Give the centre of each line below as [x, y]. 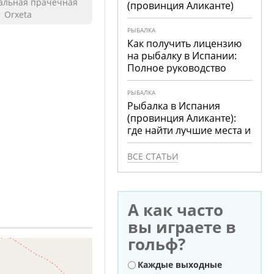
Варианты [150, 265]
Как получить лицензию [185, 43]
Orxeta [18, 15]
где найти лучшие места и [189, 130]
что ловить [154, 143]
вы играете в [182, 227]
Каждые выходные [180, 265]
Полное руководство [177, 68]
